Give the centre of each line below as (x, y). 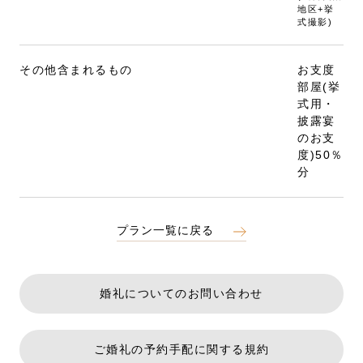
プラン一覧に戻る (165, 231)
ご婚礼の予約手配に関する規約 (181, 350)
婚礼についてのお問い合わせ (181, 294)
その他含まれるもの (76, 70)
